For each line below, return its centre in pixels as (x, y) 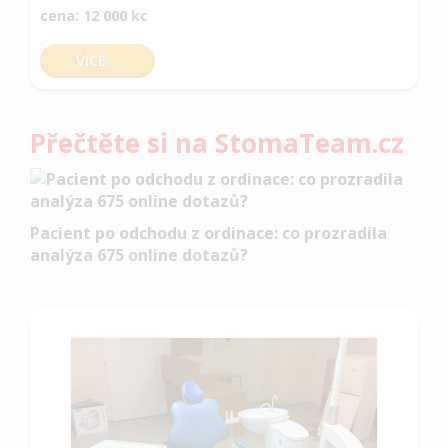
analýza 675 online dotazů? (139, 255)
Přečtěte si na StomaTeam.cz (217, 143)
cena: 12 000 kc (94, 15)
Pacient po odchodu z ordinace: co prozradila (208, 233)
